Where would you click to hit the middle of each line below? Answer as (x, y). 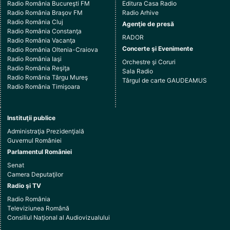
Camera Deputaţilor (35, 174)
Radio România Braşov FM (45, 12)
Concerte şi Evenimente (158, 48)
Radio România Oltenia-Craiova (53, 49)
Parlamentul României (40, 151)
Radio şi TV (24, 185)
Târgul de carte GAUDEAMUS (165, 80)
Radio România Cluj (35, 22)
